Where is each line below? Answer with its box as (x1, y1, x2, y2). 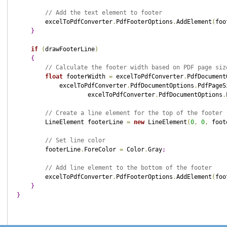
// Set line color (45, 137, 105, 144)
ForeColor (84, 146, 120, 153)
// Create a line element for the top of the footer (45, 109, 222, 117)
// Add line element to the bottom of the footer (45, 164, 212, 171)
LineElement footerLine (16, 119, 127, 126)
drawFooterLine (45, 46, 95, 53)
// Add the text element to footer (45, 9, 162, 16)
